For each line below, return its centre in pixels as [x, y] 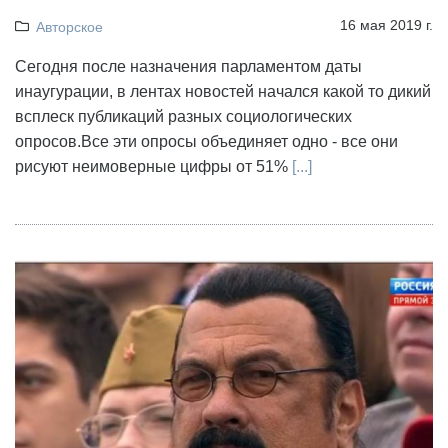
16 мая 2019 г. [386, 25]
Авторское [69, 27]
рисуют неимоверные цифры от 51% [153, 167]
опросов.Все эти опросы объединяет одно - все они [206, 142]
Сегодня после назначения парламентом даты [188, 67]
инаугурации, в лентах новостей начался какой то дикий [223, 92]
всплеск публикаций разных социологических [183, 117]
